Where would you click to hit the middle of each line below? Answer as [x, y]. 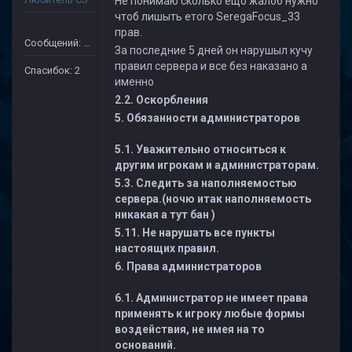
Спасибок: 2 [52, 70]
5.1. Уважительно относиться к [200, 149]
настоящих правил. [167, 248]
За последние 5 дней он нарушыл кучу [214, 50]
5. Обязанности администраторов [207, 118]
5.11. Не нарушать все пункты [195, 233]
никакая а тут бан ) [165, 214]
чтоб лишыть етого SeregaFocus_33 [207, 16]
